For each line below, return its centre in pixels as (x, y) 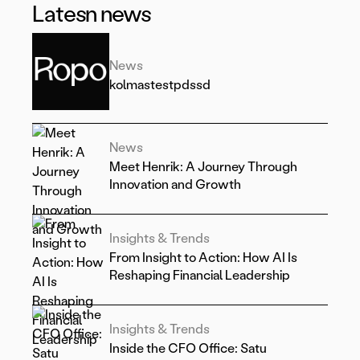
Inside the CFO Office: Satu (188, 349)
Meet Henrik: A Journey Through (203, 167)
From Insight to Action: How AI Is (203, 258)
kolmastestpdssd (160, 85)
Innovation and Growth (175, 185)
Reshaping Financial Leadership (200, 276)
